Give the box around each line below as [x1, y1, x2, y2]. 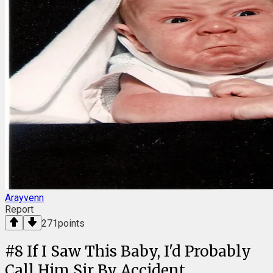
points [58, 217, 85, 229]
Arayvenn [5, 191, 44, 204]
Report [5, 203, 34, 215]
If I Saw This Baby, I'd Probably [27, 242, 251, 261]
